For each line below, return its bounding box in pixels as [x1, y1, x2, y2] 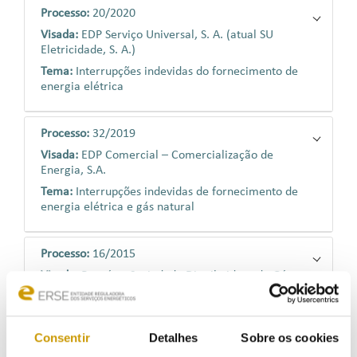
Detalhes [148, 330, 198, 344]
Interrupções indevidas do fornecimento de [76, 65, 298, 78]
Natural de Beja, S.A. [41, 284, 147, 297]
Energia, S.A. [41, 164, 106, 177]
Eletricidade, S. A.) [41, 44, 135, 57]
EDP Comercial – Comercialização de [81, 149, 273, 162]
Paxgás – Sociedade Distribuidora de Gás [81, 269, 292, 282]
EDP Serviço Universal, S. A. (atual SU [81, 29, 273, 41]
